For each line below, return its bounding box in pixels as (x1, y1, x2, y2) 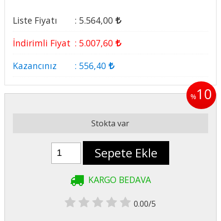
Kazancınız (12, 59, 57, 72)
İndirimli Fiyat (12, 37, 71, 49)
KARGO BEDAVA (88, 173, 151, 185)
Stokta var (91, 118, 130, 129)
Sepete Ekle (95, 145, 158, 161)
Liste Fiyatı (12, 14, 57, 26)
